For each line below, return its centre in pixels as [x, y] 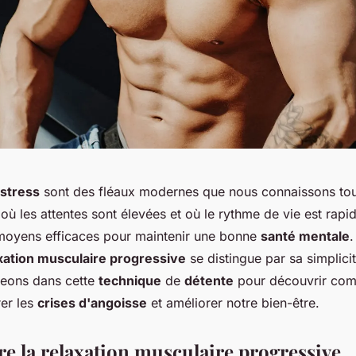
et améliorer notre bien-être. [233, 303]
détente [209, 281]
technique [130, 281]
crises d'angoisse [92, 303]
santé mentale [305, 236]
